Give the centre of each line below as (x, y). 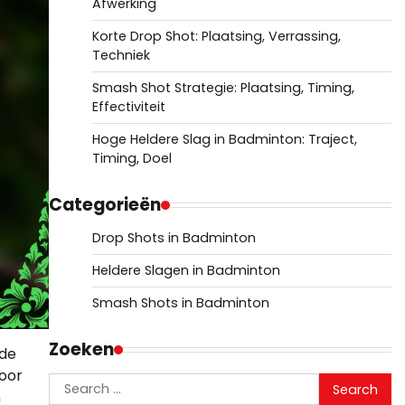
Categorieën (104, 205)
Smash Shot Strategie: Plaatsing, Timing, (223, 88)
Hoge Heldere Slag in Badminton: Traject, (224, 139)
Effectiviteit (128, 107)
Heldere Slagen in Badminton (186, 270)
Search (73, 383)
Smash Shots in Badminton (180, 303)
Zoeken (81, 349)
